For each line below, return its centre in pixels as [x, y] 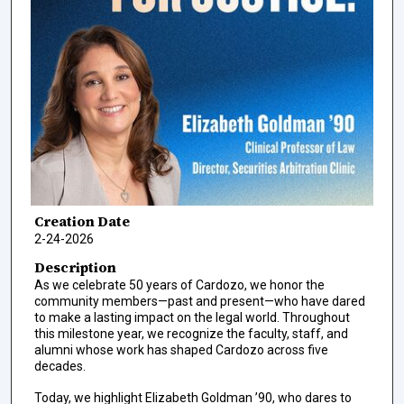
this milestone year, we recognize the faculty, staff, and [191, 334]
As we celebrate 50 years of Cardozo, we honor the [179, 285]
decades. [60, 367]
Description [75, 268]
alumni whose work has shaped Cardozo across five [181, 350]
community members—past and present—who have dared [199, 302]
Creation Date [82, 221]
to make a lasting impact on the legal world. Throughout [192, 318]
